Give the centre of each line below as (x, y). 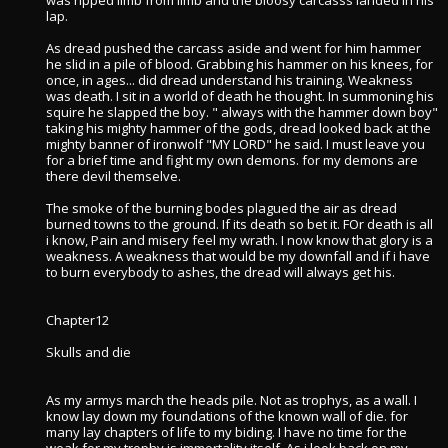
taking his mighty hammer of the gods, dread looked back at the (238, 128)
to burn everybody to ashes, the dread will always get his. (220, 272)
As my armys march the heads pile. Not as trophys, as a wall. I (231, 400)
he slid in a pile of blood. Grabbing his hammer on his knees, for (239, 64)
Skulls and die (88, 352)
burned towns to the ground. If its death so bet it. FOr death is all (239, 224)
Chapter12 (77, 320)
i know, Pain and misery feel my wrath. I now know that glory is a (239, 240)
